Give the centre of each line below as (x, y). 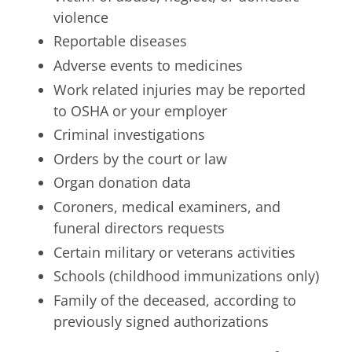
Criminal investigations (129, 135)
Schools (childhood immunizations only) (186, 276)
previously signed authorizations (161, 321)
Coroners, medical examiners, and (167, 206)
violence (81, 17)
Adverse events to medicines (148, 65)
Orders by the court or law (140, 158)
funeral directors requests (139, 227)
